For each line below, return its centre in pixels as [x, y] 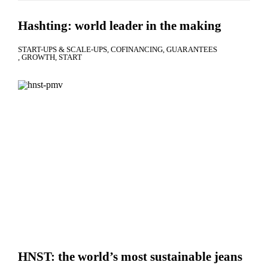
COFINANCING [137, 50]
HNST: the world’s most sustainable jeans [130, 256]
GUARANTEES [192, 50]
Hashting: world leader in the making [120, 26]
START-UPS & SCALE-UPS [63, 50]
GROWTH [38, 57]
